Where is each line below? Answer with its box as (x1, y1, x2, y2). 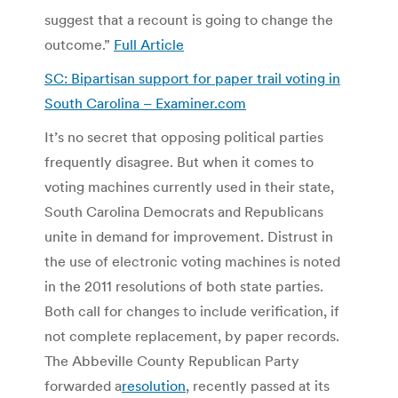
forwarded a (44, 376, 122, 394)
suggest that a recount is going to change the (44, 10, 333, 28)
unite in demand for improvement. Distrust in (44, 227, 333, 245)
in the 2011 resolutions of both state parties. (44, 276, 323, 295)
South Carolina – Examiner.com (44, 93, 246, 112)
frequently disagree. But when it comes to (44, 152, 314, 171)
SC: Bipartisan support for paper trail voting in (44, 68, 340, 87)
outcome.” (44, 35, 114, 53)
